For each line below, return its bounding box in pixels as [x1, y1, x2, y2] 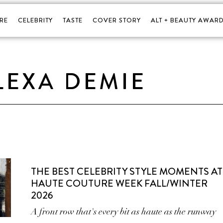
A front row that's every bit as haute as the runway [31, 206, 217, 217]
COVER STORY [92, 15, 141, 25]
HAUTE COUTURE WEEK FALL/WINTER [31, 176, 208, 191]
